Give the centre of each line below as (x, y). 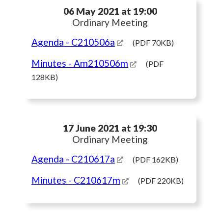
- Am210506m (98, 63)
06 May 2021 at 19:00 (110, 11)
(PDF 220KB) (161, 181)
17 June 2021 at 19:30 (110, 128)
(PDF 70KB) (153, 42)
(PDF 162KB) (155, 159)
